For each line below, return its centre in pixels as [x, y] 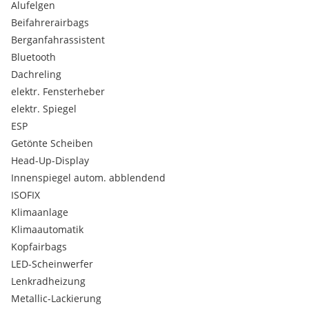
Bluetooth [33, 57]
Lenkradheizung [48, 281]
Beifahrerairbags [50, 22]
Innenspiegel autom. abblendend [88, 178]
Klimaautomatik [47, 229]
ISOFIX [26, 195]
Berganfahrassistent [58, 40]
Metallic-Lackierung [56, 298]
